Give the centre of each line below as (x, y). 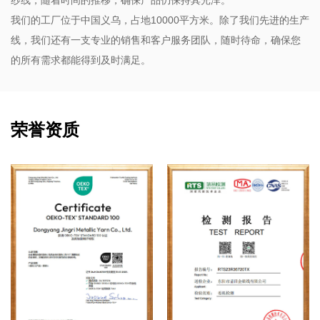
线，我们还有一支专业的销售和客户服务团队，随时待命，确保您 (156, 40)
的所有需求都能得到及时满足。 (81, 60)
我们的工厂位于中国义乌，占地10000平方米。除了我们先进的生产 (160, 20)
